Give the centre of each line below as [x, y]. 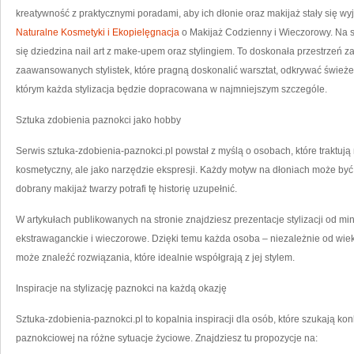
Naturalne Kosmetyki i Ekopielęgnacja [98, 32]
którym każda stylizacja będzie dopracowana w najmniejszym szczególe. [171, 89]
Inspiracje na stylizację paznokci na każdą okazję [121, 288]
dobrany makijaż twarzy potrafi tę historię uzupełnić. [126, 189]
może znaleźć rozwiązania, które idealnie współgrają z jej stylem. [155, 258]
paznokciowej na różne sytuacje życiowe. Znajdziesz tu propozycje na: [167, 338]
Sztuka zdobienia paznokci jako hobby [98, 120]
